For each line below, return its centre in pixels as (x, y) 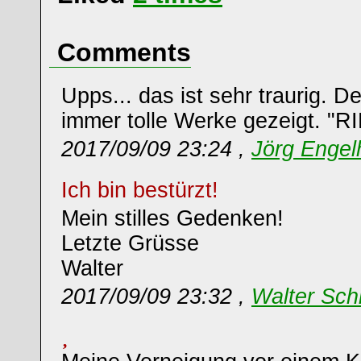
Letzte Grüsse (130, 243)
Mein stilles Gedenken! (172, 218)
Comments (124, 52)
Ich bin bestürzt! (143, 190)
